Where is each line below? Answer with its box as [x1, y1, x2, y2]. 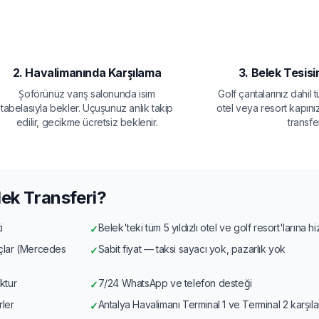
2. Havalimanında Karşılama [12, 65, 162, 80]
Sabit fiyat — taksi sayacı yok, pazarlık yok [98, 242, 286, 255]
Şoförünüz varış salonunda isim [19, 87, 155, 100]
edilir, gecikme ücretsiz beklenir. [16, 115, 158, 128]
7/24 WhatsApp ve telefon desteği [98, 276, 252, 289]
